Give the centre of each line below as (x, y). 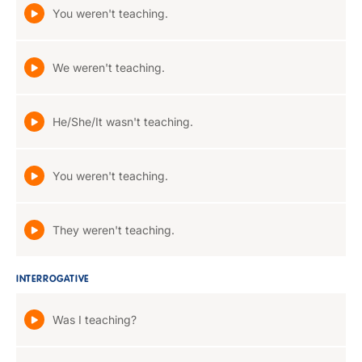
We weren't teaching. (109, 67)
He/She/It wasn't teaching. (123, 122)
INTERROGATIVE (53, 280)
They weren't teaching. (114, 230)
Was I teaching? (95, 320)
